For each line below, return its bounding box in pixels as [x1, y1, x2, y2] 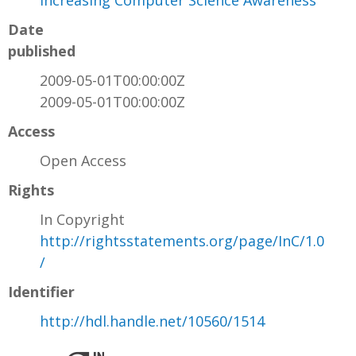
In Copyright [40, 210, 125, 230]
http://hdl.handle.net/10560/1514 [40, 311, 265, 331]
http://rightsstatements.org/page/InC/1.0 [40, 231, 324, 251]
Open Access [40, 151, 126, 171]
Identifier [8, 282, 75, 302]
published [8, 41, 75, 61]
